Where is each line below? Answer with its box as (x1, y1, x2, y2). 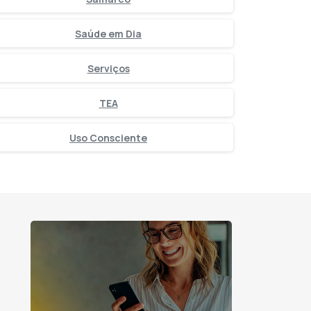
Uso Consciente (69, 131, 147, 144)
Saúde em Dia (75, 26, 142, 40)
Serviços (87, 61, 130, 75)
